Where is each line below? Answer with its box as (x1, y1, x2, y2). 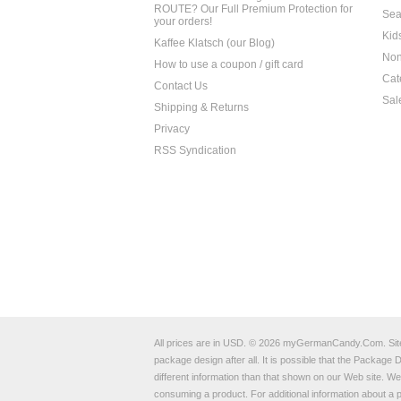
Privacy (154, 123, 190, 135)
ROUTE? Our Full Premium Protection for (154, 3, 353, 15)
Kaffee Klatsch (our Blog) (154, 37, 275, 49)
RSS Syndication (154, 144, 236, 157)
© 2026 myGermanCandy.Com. (246, 337, 388, 348)
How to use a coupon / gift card (154, 58, 303, 71)
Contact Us (154, 80, 208, 92)
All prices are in (154, 337, 223, 348)
